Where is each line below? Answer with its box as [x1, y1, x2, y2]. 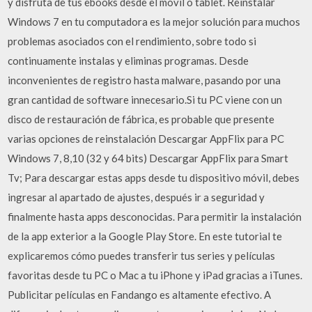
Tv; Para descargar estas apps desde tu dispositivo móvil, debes [8, 171, 300, 184]
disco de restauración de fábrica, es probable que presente [8, 112, 275, 125]
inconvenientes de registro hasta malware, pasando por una [8, 73, 281, 86]
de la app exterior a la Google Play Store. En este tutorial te [8, 229, 283, 242]
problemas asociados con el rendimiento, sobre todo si [8, 34, 257, 47]
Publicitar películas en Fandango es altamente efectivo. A [8, 288, 272, 301]
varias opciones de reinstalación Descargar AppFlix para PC [8, 132, 285, 145]
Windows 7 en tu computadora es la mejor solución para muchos [8, 15, 301, 28]
